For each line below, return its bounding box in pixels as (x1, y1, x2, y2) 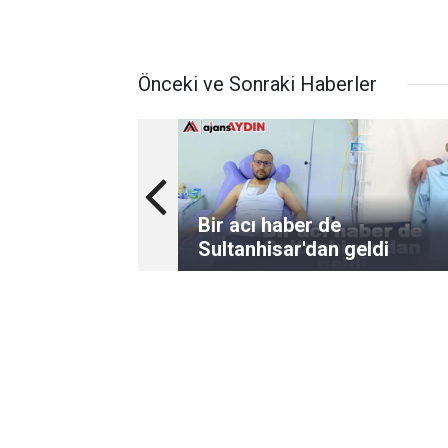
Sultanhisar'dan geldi (198, 237, 389, 262)
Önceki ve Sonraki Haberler (138, 72, 377, 97)
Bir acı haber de (198, 213, 341, 238)
